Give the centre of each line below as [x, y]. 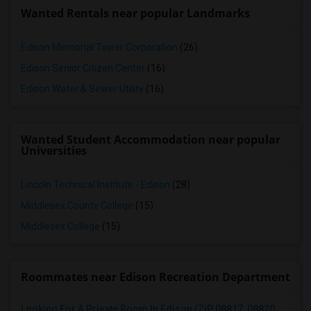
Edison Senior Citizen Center [83, 68]
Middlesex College [60, 226]
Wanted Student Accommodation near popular [151, 140]
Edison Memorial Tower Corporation [99, 47]
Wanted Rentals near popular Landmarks [135, 13]
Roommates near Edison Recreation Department [155, 277]
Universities [54, 151]
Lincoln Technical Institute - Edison [95, 185]
